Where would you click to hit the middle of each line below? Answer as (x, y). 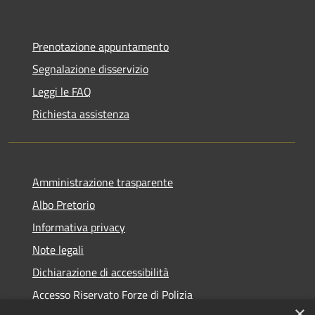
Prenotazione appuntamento (101, 46)
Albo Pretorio (64, 204)
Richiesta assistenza (81, 114)
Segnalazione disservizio (90, 69)
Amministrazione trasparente (103, 182)
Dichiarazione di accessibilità (101, 272)
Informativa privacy (79, 227)
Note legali (58, 249)
